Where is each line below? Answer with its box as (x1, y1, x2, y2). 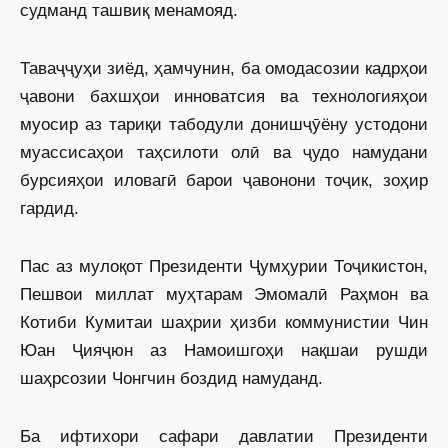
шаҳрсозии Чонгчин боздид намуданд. (20, 369, 323, 388)
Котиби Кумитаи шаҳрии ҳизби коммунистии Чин (20, 313, 428, 332)
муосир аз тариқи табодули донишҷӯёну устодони (20, 115, 428, 134)
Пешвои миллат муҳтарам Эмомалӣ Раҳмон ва (20, 285, 428, 304)
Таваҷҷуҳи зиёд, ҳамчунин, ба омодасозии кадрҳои (20, 59, 428, 78)
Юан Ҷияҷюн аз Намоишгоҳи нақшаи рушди (20, 341, 428, 360)
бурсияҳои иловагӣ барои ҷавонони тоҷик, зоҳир (20, 171, 428, 190)
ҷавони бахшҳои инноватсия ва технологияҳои (20, 87, 428, 106)
